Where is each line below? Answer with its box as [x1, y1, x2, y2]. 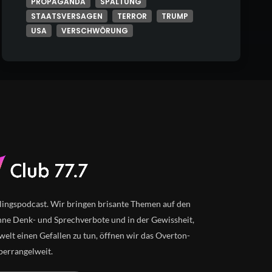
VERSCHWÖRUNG [61, 25, 128, 36]
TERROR [117, 11, 147, 22]
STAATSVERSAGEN [30, 11, 103, 22]
